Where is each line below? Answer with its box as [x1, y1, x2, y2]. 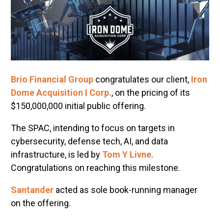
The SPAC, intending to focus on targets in [11, 123, 175, 134]
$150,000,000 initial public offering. [11, 101, 146, 111]
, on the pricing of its [111, 87, 191, 98]
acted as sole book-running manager [54, 185, 198, 195]
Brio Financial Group [11, 74, 94, 85]
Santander [11, 185, 54, 195]
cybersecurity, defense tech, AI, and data [11, 136, 168, 147]
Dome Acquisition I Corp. [11, 87, 112, 98]
